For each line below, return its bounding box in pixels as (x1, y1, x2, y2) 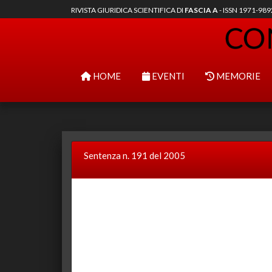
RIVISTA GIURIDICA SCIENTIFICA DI (71, 5, 185, 15)
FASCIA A (185, 5, 218, 15)
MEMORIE (214, 70, 260, 81)
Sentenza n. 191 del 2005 (84, 150, 185, 161)
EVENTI (149, 70, 185, 81)
